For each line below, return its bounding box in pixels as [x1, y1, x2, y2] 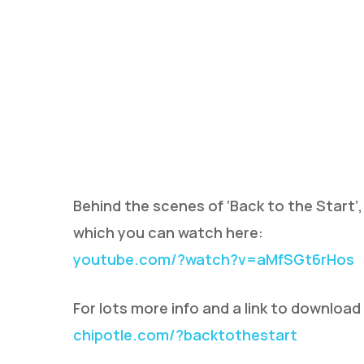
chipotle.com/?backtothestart [73, 324, 297, 344]
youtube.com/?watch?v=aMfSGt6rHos [73, 249, 354, 269]
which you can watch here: [73, 222, 263, 242]
